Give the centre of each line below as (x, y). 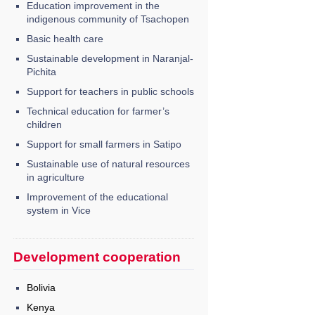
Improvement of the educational (97, 197)
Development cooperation (97, 257)
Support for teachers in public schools (110, 91)
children (44, 124)
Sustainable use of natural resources (108, 163)
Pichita (41, 71)
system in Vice (58, 210)
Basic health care (65, 38)
